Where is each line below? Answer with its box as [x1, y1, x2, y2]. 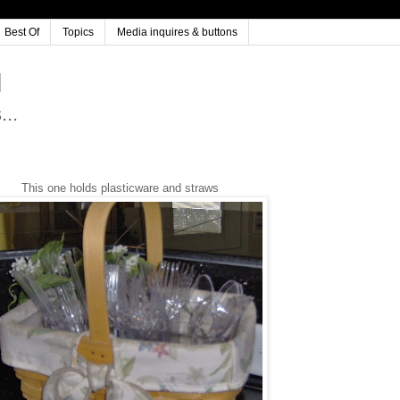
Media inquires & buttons [117, 26, 237, 39]
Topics [62, 26, 94, 39]
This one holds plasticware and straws [21, 181, 219, 196]
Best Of [4, 26, 39, 39]
